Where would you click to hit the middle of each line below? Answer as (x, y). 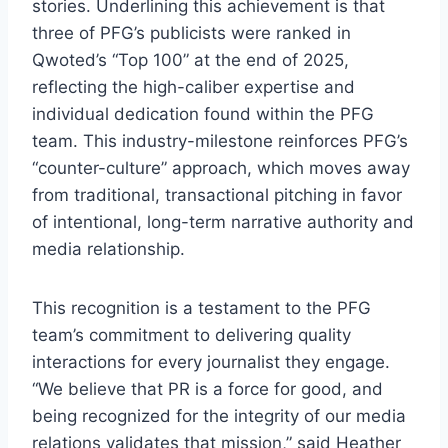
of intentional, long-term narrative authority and (223, 221)
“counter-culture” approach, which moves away (221, 167)
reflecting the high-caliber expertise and (193, 86)
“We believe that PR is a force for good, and (207, 388)
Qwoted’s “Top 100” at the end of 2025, (190, 59)
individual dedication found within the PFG (203, 113)
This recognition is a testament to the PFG (201, 307)
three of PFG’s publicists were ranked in (191, 32)
